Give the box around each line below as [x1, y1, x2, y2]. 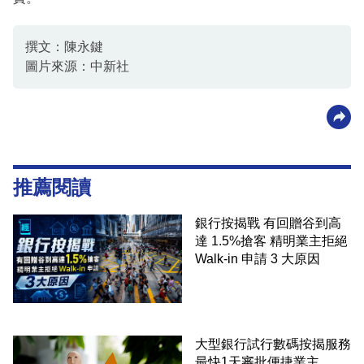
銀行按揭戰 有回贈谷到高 [195, 215, 263, 230]
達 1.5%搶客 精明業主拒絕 [195, 233, 348, 248]
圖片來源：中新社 [25, 58, 129, 73]
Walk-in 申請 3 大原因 [195, 251, 320, 266]
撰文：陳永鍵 [25, 39, 103, 54]
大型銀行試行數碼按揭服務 [195, 337, 351, 352]
